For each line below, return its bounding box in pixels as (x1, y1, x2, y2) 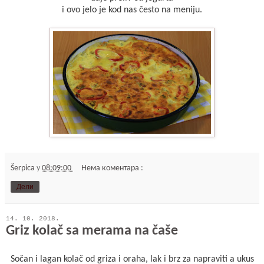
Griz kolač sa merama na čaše (6, 223, 178, 238)
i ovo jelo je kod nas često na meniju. (62, 5, 202, 15)
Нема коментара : (81, 163, 144, 173)
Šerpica (11, 163, 37, 173)
